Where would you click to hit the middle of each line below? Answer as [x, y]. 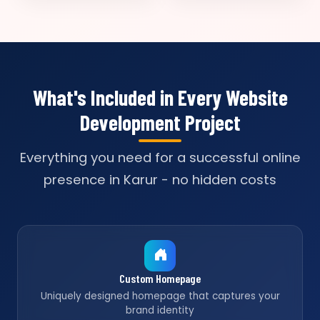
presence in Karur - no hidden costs [160, 180]
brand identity [160, 310]
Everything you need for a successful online [160, 157]
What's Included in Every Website [160, 97]
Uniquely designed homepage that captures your [160, 296]
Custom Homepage [160, 278]
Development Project [160, 122]
